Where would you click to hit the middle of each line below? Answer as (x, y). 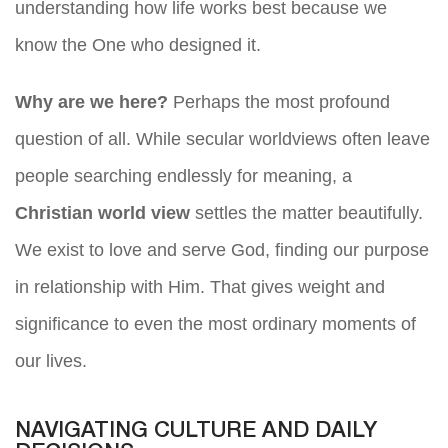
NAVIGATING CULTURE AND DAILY (196, 430)
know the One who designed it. (138, 44)
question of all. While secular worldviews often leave (222, 138)
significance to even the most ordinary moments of (215, 323)
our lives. (51, 360)
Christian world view (102, 212)
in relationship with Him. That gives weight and (200, 286)
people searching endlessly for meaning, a (183, 175)
